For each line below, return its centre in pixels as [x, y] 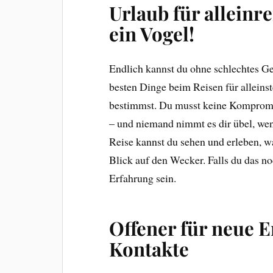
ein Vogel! [152, 33]
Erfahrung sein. [143, 178]
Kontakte [149, 248]
